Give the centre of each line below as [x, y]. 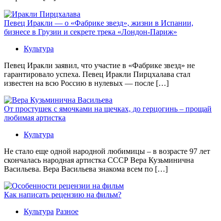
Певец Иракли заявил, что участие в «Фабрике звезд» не [99, 65]
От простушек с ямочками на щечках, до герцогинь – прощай [108, 109]
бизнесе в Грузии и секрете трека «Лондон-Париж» [91, 32]
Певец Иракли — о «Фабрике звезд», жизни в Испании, [99, 23]
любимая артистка [35, 117]
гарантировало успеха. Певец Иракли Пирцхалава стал [97, 74]
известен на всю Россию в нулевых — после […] [86, 83]
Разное [67, 211]
